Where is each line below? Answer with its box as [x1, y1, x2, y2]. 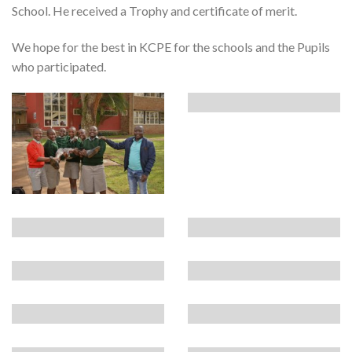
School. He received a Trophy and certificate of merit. [12, 3, 297, 19]
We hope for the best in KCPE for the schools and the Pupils [12, 38, 330, 54]
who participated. [12, 58, 106, 74]
